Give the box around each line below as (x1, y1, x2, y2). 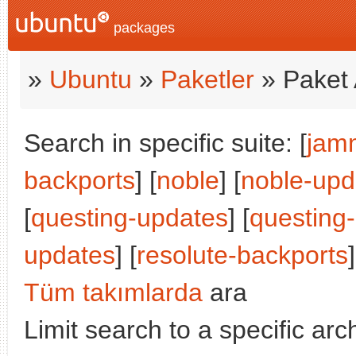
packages (110, 20, 175, 36)
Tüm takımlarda (24, 278, 203, 307)
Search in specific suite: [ (24, 129, 307, 157)
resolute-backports (137, 241, 348, 269)
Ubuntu (49, 65, 132, 94)
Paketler (161, 65, 254, 94)
